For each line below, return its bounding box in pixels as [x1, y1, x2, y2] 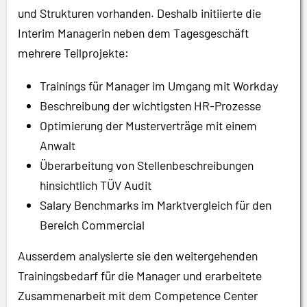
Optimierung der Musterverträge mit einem [40, 118, 257, 134]
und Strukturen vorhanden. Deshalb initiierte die [18, 5, 261, 21]
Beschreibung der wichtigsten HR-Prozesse [40, 98, 261, 114]
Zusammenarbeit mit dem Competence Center [18, 288, 258, 304]
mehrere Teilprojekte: [18, 45, 129, 60]
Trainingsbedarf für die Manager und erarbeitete [18, 268, 262, 284]
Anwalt [40, 138, 75, 153]
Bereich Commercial [40, 217, 145, 233]
